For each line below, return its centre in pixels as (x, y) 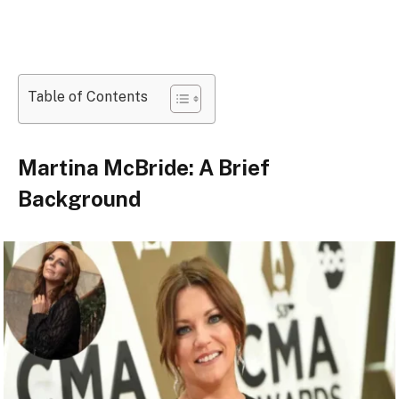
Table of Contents (88, 97)
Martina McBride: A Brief (144, 168)
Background (79, 199)
